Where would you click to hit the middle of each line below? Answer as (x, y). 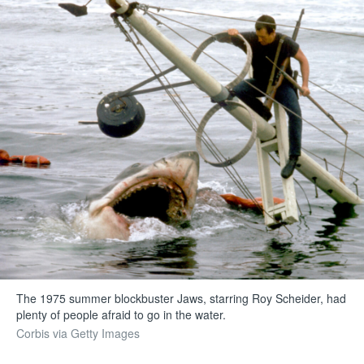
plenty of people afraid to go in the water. (121, 314)
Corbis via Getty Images (78, 333)
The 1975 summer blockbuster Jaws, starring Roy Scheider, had (182, 298)
